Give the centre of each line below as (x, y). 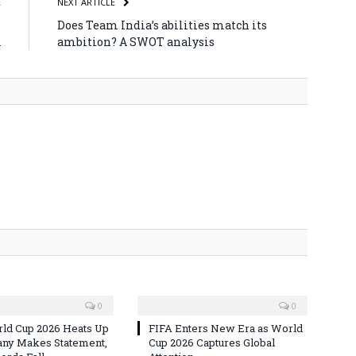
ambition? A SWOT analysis (136, 41)
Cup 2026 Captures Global (212, 342)
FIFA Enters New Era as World (226, 328)
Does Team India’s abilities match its (162, 25)
